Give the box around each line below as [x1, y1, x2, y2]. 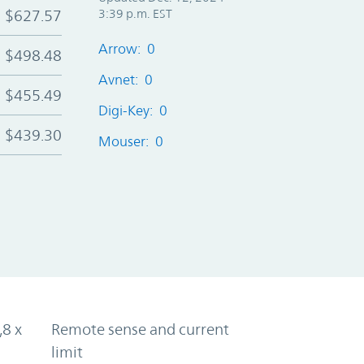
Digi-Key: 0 [97, 102, 167, 119]
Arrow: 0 [97, 40, 155, 57]
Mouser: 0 [97, 132, 163, 149]
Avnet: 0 [97, 71, 153, 88]
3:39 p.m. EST [97, 6, 172, 20]
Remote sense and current [51, 319, 230, 338]
